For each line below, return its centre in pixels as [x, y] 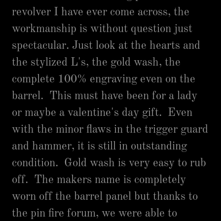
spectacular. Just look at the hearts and [106, 46]
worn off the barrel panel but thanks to [105, 197]
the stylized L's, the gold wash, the [96, 62]
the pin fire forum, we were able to [94, 213]
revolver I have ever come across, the [101, 12]
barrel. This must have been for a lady [105, 96]
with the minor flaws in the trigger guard [110, 129]
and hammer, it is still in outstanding [99, 146]
